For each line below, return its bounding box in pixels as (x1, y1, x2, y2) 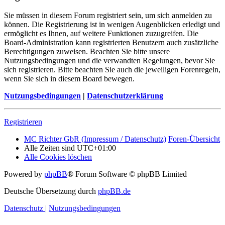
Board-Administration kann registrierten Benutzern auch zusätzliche (4, 38, 218, 47)
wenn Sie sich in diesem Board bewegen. (4, 74, 135, 83)
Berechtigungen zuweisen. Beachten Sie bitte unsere (4, 47, 170, 56)
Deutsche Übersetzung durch (4, 187, 98, 196)
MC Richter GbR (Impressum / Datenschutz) (24, 135, 166, 144)
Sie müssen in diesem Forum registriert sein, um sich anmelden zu (4, 11, 212, 20)
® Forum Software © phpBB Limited (67, 170, 187, 179)
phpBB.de (98, 187, 131, 196)
